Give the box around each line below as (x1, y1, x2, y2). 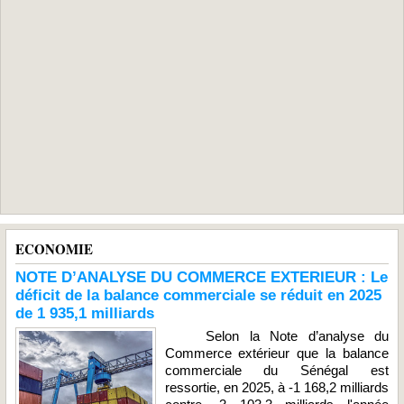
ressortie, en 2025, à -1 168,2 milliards (164, 380, 389, 395)
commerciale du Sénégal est (164, 363, 389, 378)
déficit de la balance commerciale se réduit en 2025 (15, 287, 381, 304)
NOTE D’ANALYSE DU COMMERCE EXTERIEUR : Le (15, 269, 388, 286)
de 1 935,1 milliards (15, 305, 154, 322)
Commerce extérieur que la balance (164, 345, 389, 361)
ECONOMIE (15, 239, 93, 259)
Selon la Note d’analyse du (164, 328, 389, 344)
